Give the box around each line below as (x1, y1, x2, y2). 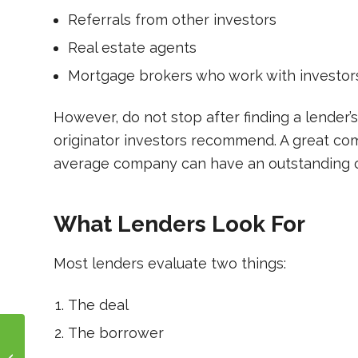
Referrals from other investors (68, 10, 276, 28)
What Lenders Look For (54, 210, 305, 237)
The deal (68, 296, 129, 314)
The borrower (68, 324, 164, 342)
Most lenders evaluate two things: (54, 255, 286, 272)
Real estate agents (68, 38, 197, 56)
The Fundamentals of (28, 337, 129, 349)
